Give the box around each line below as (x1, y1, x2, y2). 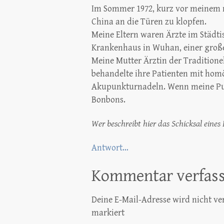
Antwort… (91, 142, 128, 153)
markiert (91, 207, 124, 218)
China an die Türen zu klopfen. (91, 16, 206, 27)
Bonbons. (91, 94, 125, 105)
